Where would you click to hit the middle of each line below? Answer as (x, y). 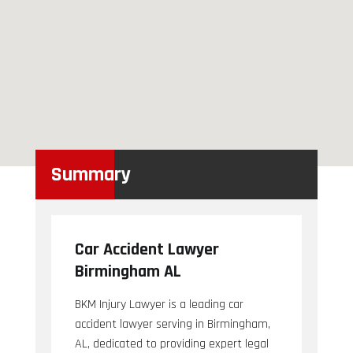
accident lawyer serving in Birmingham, (172, 324)
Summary (91, 174)
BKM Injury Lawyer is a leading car (159, 304)
